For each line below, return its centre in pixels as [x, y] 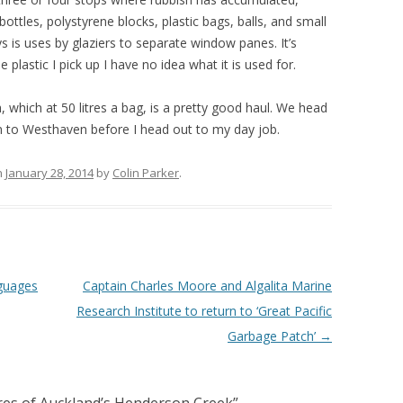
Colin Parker [146, 173]
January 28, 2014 [49, 173]
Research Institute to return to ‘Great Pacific [204, 311]
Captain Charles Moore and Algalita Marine [207, 286]
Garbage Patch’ [273, 336]
